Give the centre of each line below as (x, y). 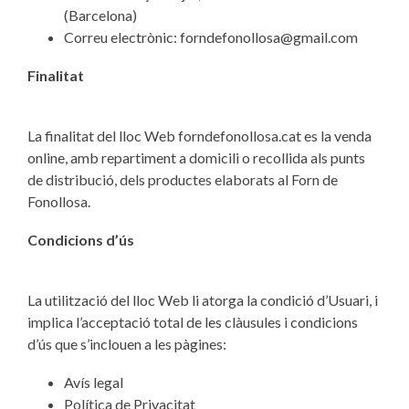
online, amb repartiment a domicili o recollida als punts (196, 157)
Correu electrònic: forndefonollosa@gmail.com (211, 37)
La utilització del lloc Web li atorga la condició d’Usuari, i (203, 300)
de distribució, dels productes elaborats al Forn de (183, 179)
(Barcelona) (100, 15)
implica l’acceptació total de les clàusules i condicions (193, 322)
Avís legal (94, 382)
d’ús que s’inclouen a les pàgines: (127, 344)
